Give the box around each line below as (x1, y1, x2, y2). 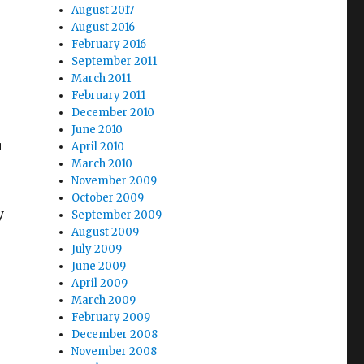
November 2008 (71, 344, 158, 358)
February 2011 (71, 89, 146, 102)
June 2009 (71, 259, 127, 273)
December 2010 (71, 106, 155, 119)
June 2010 (71, 123, 123, 136)
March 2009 (71, 293, 136, 307)
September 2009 (71, 208, 162, 222)
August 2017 (71, 3, 135, 17)
